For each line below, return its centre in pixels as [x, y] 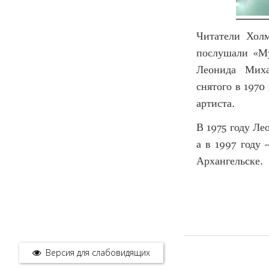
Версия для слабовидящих [98, 252]
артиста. [216, 104]
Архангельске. [230, 161]
